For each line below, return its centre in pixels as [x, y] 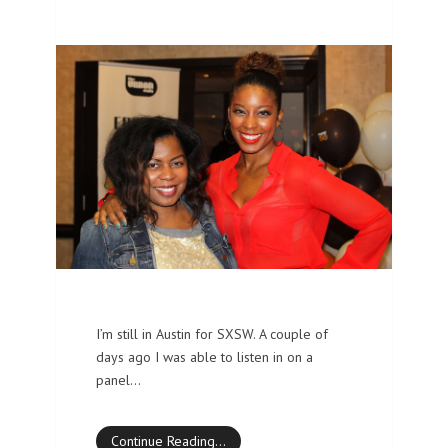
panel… [118, 379]
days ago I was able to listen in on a [204, 356]
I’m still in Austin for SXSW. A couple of [212, 333]
